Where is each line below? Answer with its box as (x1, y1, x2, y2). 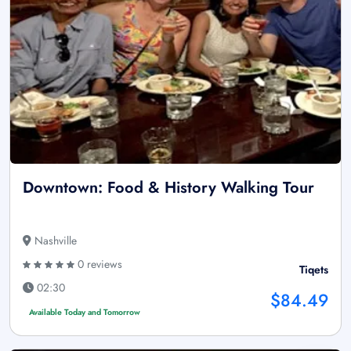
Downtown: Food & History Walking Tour (23, 175, 314, 199)
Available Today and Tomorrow (28, 306, 140, 318)
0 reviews (74, 255, 122, 272)
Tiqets (299, 261, 328, 277)
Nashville (31, 232, 77, 248)
